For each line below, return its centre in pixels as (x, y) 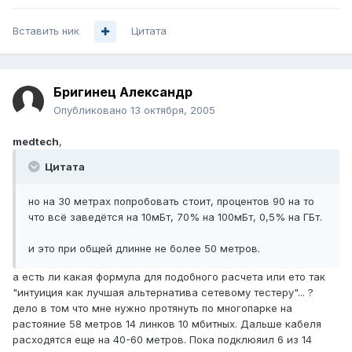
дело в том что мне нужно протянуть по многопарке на (152, 308)
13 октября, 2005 (173, 110)
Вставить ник (46, 31)
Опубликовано (92, 110)
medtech (36, 142)
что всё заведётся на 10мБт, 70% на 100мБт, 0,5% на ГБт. (175, 217)
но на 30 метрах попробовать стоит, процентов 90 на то (171, 202)
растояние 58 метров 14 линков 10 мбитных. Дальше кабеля (167, 324)
